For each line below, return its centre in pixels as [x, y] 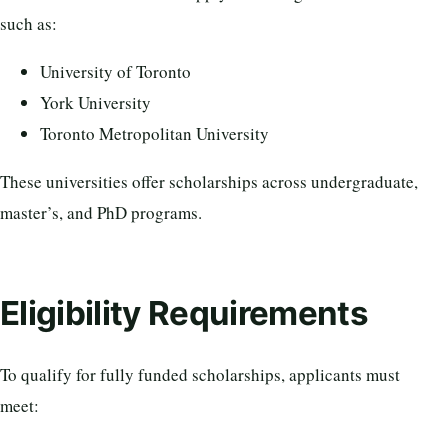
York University [95, 102]
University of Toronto [115, 71]
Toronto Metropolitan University [154, 133]
